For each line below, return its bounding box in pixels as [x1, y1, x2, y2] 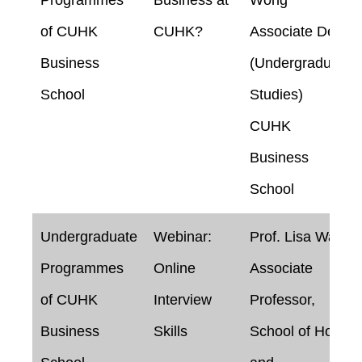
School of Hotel [250, 322, 348, 339]
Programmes [40, 259, 124, 276]
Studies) [250, 86, 303, 103]
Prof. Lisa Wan [250, 228, 344, 245]
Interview [154, 291, 212, 308]
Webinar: [154, 228, 212, 245]
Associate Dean [250, 23, 351, 40]
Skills [154, 322, 187, 339]
